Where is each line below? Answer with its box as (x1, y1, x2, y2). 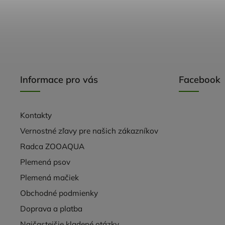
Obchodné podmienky (20, 188, 98, 198)
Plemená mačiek (20, 172, 79, 182)
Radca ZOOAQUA (20, 141, 84, 151)
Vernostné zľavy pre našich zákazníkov (20, 126, 158, 136)
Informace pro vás (20, 73, 98, 85)
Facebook (179, 73, 220, 85)
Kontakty (20, 110, 52, 120)
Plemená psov (20, 157, 70, 167)
